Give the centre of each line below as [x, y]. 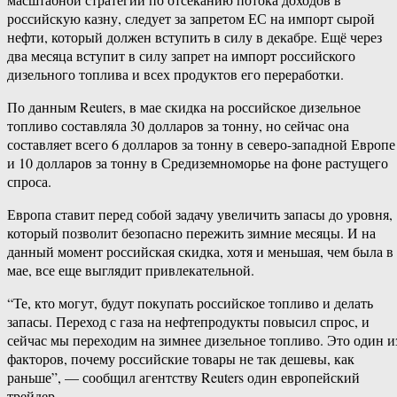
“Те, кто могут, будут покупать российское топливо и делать [190, 303]
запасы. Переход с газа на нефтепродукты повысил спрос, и [188, 322]
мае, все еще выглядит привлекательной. [131, 270]
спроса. [29, 182]
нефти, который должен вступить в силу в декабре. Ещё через [195, 37]
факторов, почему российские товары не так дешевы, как [181, 359]
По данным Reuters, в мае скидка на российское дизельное [184, 107]
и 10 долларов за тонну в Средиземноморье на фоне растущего [198, 163]
